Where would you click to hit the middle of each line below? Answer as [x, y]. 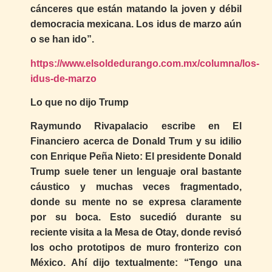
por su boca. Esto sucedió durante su [136, 217]
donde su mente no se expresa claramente [136, 202]
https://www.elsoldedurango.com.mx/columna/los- [145, 63]
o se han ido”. [62, 39]
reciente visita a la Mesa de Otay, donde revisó [136, 233]
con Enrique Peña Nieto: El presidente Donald [136, 157]
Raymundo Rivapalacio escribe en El [136, 126]
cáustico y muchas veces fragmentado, [136, 187]
